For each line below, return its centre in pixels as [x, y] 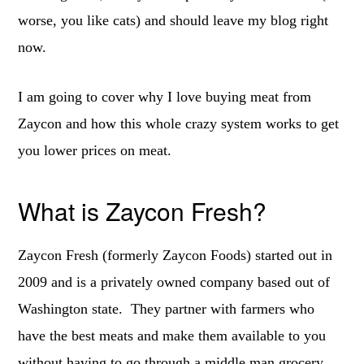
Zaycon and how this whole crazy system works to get [179, 123]
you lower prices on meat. [95, 150]
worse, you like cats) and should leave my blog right [173, 20]
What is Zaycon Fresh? [143, 211]
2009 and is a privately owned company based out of [174, 282]
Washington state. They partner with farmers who [167, 309]
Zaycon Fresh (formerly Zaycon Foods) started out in [175, 255]
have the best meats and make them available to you [172, 336]
